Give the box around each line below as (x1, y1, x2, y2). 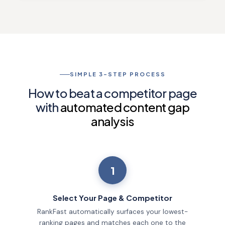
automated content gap (60, 99, 190, 115)
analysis (90, 114, 135, 129)
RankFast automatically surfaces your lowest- (37, 207, 188, 216)
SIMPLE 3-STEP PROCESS (69, 71, 166, 78)
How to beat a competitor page (28, 85, 197, 101)
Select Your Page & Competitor (53, 193, 172, 203)
